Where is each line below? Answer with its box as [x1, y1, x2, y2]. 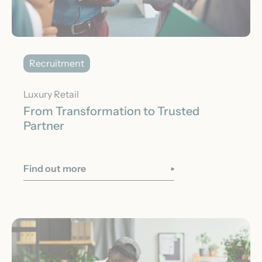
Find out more [23, 162, 86, 174]
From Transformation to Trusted [23, 104, 199, 118]
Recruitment [29, 57, 84, 69]
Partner [23, 118, 64, 133]
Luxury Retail [23, 88, 79, 100]
